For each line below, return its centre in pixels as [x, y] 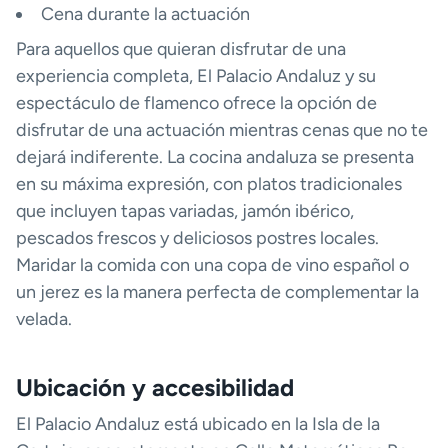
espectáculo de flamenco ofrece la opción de [196, 103]
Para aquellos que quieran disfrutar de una [181, 49]
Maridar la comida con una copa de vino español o [212, 265]
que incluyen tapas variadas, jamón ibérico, [185, 211]
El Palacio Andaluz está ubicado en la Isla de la [198, 424]
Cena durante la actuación [145, 14]
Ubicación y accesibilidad [155, 388]
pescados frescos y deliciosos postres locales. [197, 238]
